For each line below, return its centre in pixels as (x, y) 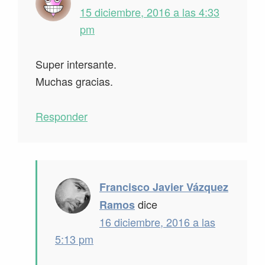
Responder (62, 116)
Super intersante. (76, 64)
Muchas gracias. (74, 81)
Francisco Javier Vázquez (164, 187)
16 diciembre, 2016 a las (157, 222)
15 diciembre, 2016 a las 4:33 (150, 12)
